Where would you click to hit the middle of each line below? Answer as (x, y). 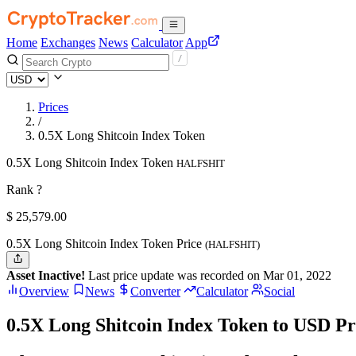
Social (279, 292)
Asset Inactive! (46, 276)
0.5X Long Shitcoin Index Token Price (106, 244)
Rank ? (24, 190)
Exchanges (68, 43)
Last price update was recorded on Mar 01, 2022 (208, 276)
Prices (53, 107)
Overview (44, 292)
